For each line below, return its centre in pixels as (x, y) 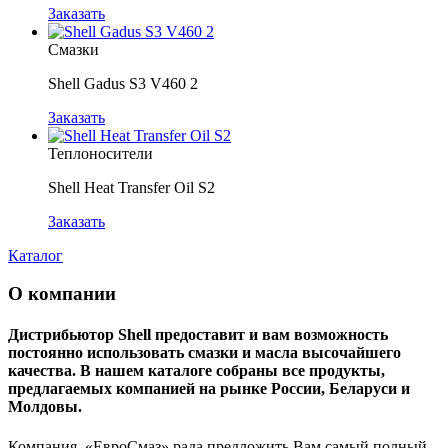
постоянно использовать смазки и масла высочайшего (204, 353)
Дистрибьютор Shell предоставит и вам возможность (198, 335)
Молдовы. (45, 407)
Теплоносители (100, 153)
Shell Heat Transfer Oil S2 (131, 187)
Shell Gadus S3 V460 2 (123, 83)
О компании (62, 294)
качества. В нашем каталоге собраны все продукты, (196, 371)
